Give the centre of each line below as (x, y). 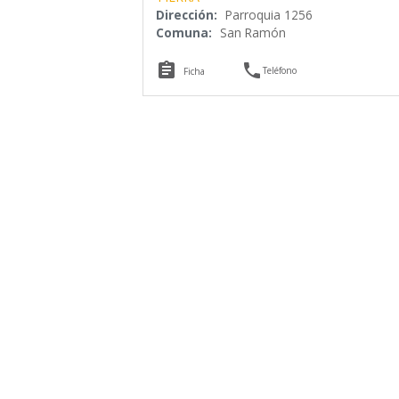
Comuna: (183, 32)
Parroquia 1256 (269, 14)
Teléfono (280, 70)
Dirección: (186, 14)
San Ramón (252, 32)
